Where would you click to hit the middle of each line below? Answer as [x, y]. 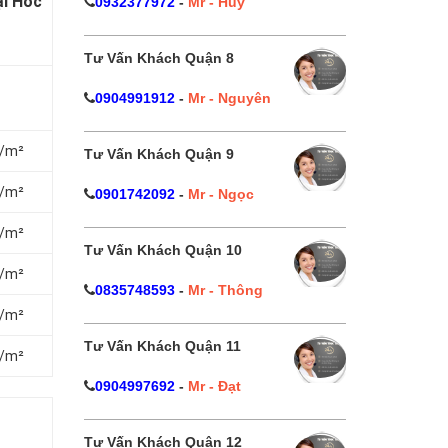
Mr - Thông [225, 290]
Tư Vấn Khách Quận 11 [162, 346]
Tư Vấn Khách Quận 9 [158, 154]
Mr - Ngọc [220, 194]
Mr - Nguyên [229, 98]
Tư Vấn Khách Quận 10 [162, 250]
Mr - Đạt [214, 386]
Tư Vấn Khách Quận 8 [158, 58]
